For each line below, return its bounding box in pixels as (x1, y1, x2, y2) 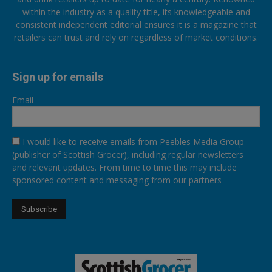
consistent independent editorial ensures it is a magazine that (15, 19, 257, 31)
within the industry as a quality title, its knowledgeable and (22, 6, 250, 18)
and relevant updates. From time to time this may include (12, 161, 237, 174)
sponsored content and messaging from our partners (12, 174, 222, 186)
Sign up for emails (12, 70, 103, 84)
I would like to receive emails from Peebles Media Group (22, 136, 244, 148)
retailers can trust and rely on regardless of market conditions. (14, 32, 258, 44)
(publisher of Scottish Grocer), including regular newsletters (12, 149, 243, 161)
